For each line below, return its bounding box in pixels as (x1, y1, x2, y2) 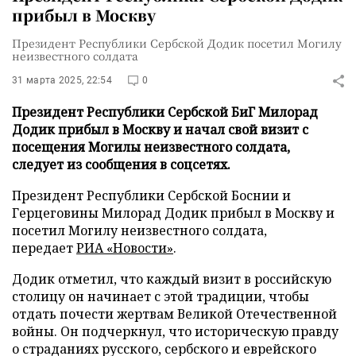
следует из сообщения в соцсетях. (12, 156, 230, 173)
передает (12, 239, 76, 257)
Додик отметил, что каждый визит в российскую (12, 270, 331, 288)
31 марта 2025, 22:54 (12, 75, 112, 86)
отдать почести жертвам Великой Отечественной (12, 305, 337, 323)
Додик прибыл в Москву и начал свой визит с (12, 121, 308, 138)
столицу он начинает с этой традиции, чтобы (12, 288, 309, 305)
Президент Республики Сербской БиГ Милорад (12, 103, 318, 121)
